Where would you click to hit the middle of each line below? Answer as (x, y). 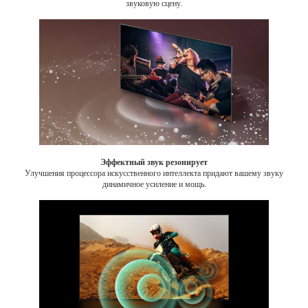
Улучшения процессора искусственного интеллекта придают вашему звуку (154, 173)
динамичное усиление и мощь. (154, 184)
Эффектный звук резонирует (154, 162)
